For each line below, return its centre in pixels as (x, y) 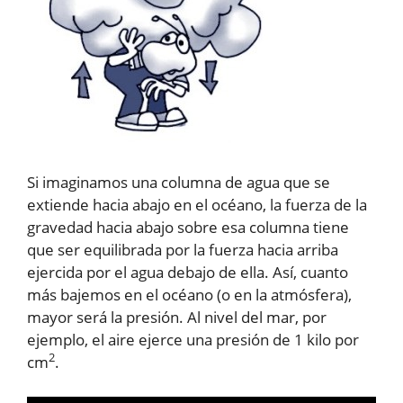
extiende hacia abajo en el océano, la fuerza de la (197, 205)
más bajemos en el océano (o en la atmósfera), (189, 295)
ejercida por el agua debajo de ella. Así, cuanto (188, 272)
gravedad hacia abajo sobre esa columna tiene (188, 227)
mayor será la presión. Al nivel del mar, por (177, 317)
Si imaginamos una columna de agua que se (179, 182)
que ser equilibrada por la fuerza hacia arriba (183, 250)
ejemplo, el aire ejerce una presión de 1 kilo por (193, 340)
